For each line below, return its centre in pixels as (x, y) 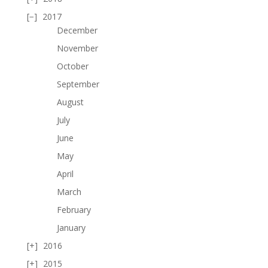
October (72, 66)
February (74, 209)
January (71, 227)
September (78, 84)
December (77, 30)
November (77, 48)
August (70, 102)
